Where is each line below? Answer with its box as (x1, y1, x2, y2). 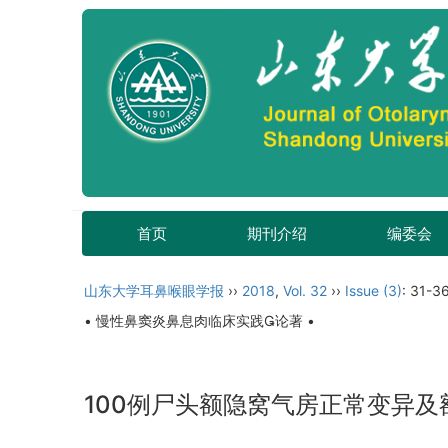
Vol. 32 (283, 282, 327, 299)
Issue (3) (345, 282, 402, 299)
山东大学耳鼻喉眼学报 (84, 282, 224, 299)
